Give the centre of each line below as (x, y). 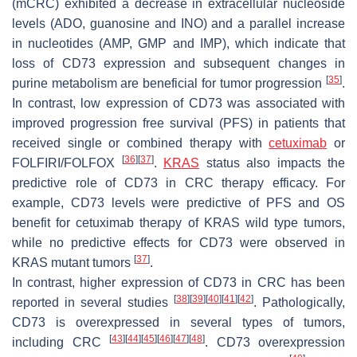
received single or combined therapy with (141, 143)
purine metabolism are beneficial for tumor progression (169, 83)
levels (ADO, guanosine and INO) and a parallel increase (178, 23)
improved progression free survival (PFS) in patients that (178, 123)
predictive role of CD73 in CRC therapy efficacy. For (178, 182)
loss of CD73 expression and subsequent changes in (178, 63)
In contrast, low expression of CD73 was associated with (178, 103)
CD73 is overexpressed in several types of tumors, (178, 322)
